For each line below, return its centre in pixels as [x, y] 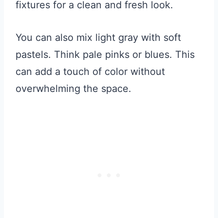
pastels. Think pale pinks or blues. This [105, 55]
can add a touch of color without [90, 72]
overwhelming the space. [73, 89]
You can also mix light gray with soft [98, 38]
